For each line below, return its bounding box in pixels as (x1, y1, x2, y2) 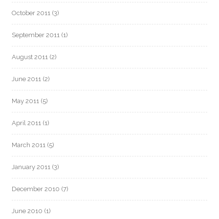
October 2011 (12, 9, 50, 17)
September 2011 (12, 31, 60, 39)
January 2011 (12, 163, 50, 171)
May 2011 (12, 97, 39, 105)
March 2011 (12, 141, 45, 149)
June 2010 (12, 207, 43, 215)
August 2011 (12, 53, 48, 61)
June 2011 (12, 75, 41, 83)
